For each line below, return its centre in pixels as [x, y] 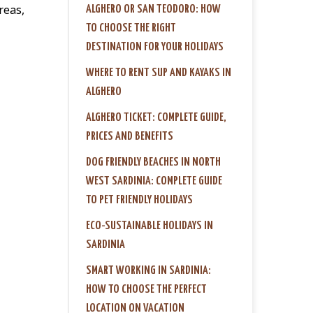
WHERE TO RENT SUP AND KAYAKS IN [159, 73]
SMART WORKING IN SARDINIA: [148, 270]
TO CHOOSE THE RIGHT [131, 28]
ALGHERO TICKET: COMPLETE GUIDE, [156, 117]
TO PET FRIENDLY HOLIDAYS [139, 200]
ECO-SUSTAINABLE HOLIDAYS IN [150, 226]
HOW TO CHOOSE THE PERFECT [146, 289]
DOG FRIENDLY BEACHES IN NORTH [153, 162]
